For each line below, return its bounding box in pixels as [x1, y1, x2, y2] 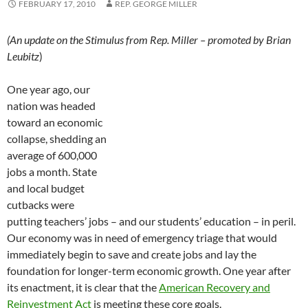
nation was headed [7, 99, 96, 113]
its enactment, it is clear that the [7, 280, 159, 294]
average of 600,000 [7, 148, 97, 162]
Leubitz [7, 49, 39, 63]
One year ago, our [7, 82, 90, 96]
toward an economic [7, 115, 102, 129]
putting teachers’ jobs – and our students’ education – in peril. [7, 214, 296, 228]
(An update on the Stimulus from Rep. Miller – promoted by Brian [7, 33, 291, 47]
